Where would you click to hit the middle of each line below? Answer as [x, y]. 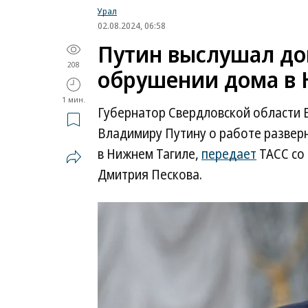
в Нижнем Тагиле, [150, 154]
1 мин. [74, 99]
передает [229, 154]
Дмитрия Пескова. [150, 175]
